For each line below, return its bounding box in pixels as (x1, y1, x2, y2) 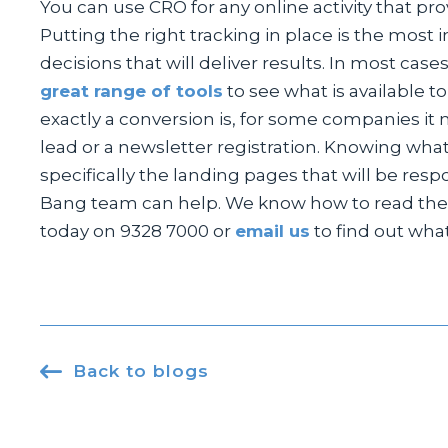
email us (235, 220, 310, 241)
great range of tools (40, 80, 223, 101)
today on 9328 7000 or (40, 220, 235, 241)
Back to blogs (73, 360, 209, 381)
